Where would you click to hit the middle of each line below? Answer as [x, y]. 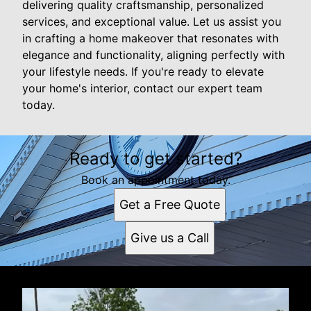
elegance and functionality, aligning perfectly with [153, 54]
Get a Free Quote [169, 204]
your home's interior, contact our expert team [142, 88]
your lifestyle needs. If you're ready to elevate [143, 71]
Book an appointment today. [155, 179]
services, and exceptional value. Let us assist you [152, 21]
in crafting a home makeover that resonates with [150, 38]
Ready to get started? [155, 158]
